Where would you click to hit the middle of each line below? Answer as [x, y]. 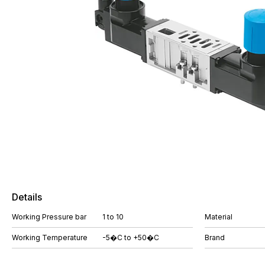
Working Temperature [50, 237]
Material [219, 217]
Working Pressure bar [49, 217]
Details [27, 197]
